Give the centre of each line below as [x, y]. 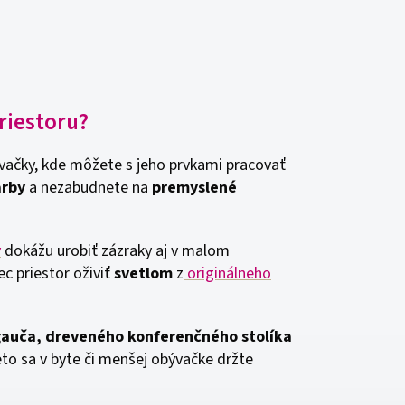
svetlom [141, 273]
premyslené [194, 188]
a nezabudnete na [89, 188]
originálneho [229, 273]
